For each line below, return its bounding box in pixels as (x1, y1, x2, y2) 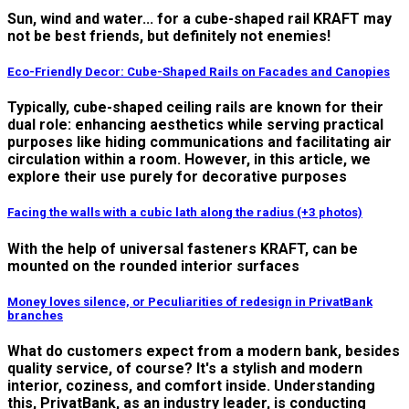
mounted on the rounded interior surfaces (7, 257, 299, 275)
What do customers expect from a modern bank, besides (7, 341, 400, 360)
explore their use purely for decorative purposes (7, 168, 347, 186)
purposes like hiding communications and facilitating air (7, 133, 392, 152)
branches (7, 308, 63, 322)
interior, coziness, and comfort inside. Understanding (7, 376, 375, 394)
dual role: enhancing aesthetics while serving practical (7, 116, 383, 134)
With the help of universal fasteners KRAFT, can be (7, 239, 358, 257)
